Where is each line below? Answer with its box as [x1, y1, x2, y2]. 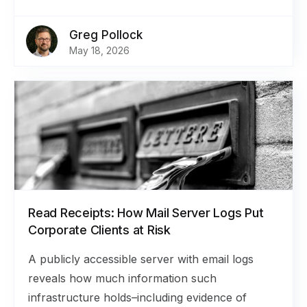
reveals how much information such [28, 271, 217, 285]
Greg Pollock [69, 28, 143, 42]
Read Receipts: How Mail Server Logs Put [28, 206, 264, 220]
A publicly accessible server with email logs [28, 252, 254, 266]
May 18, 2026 [69, 45, 130, 56]
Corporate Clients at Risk [28, 223, 171, 237]
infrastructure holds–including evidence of [28, 291, 247, 304]
